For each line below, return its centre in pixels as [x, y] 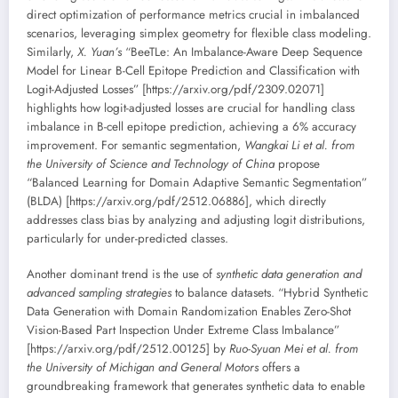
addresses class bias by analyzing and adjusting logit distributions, [196, 219]
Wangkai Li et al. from [299, 145]
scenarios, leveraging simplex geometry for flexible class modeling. [199, 33]
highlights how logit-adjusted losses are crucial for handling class [191, 107]
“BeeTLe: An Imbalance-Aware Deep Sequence [242, 52]
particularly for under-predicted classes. [127, 238]
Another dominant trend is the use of [121, 274]
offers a [279, 367]
